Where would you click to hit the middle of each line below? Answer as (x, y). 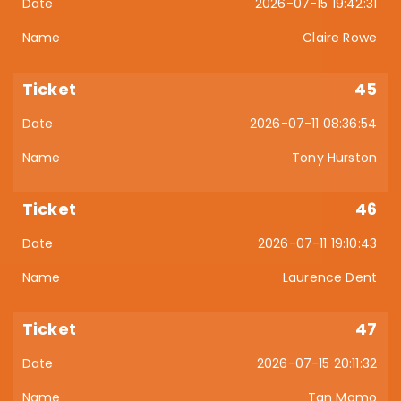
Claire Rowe (340, 38)
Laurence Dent (329, 277)
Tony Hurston (334, 158)
